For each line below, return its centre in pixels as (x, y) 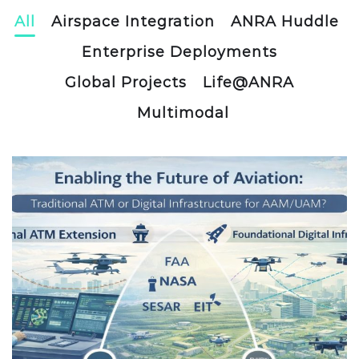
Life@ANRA (248, 82)
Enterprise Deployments (179, 52)
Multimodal (183, 113)
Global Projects (126, 82)
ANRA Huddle (284, 21)
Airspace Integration (133, 21)
